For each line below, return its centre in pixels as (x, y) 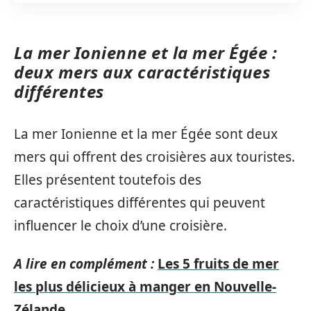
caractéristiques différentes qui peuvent (140, 202)
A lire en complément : (84, 264)
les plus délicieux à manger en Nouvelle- (145, 287)
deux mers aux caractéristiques (142, 72)
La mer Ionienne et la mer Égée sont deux (146, 134)
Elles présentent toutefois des (108, 179)
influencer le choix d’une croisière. (120, 225)
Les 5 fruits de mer (218, 264)
